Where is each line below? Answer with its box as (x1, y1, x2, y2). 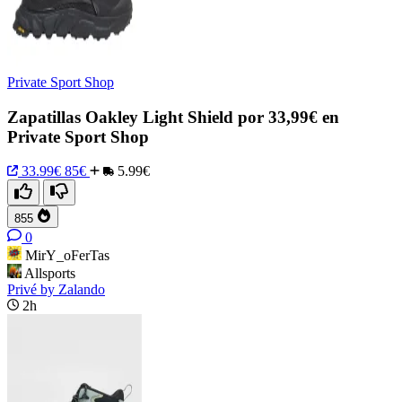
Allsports (24, 266, 75, 282)
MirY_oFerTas (25, 248, 109, 264)
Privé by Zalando (7, 282, 105, 298)
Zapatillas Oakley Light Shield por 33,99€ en (7, 107, 339, 127)
